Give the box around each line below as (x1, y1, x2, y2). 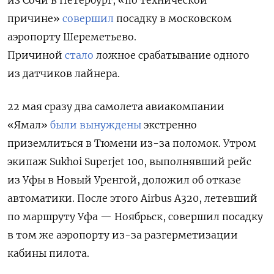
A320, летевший (174, 191, 257, 204)
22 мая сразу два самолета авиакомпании (7, 100, 224, 113)
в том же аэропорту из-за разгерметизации (7, 228, 238, 241)
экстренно (144, 118, 197, 131)
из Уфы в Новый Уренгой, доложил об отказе (7, 173, 241, 186)
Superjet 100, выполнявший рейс (84, 155, 251, 168)
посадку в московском (116, 12, 232, 24)
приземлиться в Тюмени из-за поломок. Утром (7, 136, 256, 149)
